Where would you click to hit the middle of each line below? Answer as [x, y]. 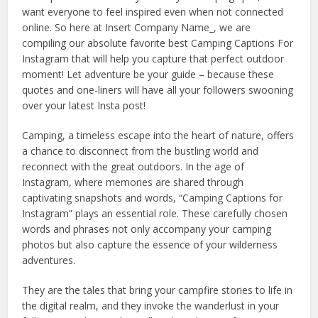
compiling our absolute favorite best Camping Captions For [158, 43]
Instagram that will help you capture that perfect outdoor [153, 59]
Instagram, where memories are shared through [133, 182]
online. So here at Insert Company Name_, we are [137, 28]
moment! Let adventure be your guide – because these [148, 75]
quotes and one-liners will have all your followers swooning [158, 90]
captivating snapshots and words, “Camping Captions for [153, 198]
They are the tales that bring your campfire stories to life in [158, 290]
